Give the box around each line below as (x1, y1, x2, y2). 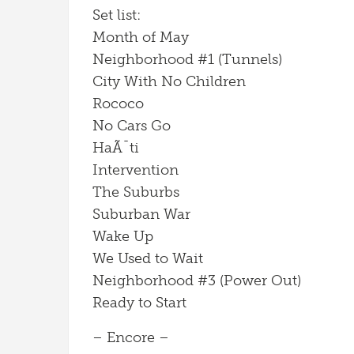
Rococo (92, 95, 144, 112)
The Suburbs (92, 183, 179, 201)
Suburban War (92, 205, 190, 223)
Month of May (92, 28, 189, 46)
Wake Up (92, 228, 153, 245)
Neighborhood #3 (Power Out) (92, 272, 301, 289)
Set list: (92, 6, 141, 24)
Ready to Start (92, 294, 186, 311)
